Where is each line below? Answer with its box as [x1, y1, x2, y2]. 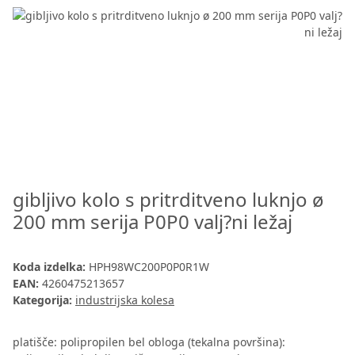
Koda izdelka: [13, 259, 89, 275]
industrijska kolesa [75, 292, 174, 308]
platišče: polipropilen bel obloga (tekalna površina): [13, 334, 285, 350]
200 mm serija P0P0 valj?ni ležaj [13, 208, 292, 235]
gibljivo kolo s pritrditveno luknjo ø [13, 186, 324, 213]
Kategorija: [13, 292, 75, 308]
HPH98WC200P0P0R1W [89, 259, 209, 275]
